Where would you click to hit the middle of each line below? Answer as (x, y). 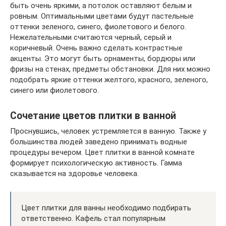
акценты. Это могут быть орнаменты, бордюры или (103, 59)
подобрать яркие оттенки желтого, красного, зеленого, (109, 80)
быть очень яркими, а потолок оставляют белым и (101, 6)
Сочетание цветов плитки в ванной (93, 116)
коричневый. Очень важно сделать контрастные (96, 48)
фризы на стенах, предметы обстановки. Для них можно (110, 69)
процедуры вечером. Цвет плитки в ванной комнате (102, 152)
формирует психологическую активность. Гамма (96, 163)
